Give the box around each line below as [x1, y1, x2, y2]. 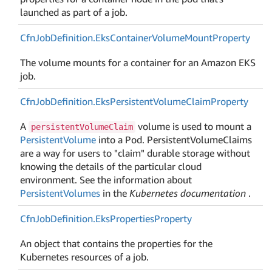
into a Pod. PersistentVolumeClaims [96, 133, 253, 146]
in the [100, 186, 130, 199]
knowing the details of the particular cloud [20, 160, 202, 172]
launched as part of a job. [20, 5, 128, 18]
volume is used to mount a [135, 120, 252, 132]
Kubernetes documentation [129, 186, 246, 199]
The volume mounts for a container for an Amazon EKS [20, 56, 256, 69]
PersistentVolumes [20, 186, 101, 199]
